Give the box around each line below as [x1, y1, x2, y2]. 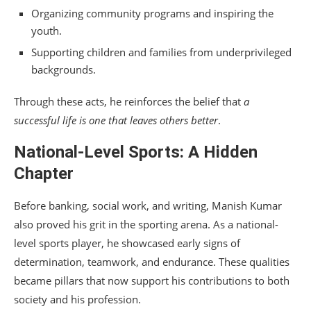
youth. [31, 24, 62, 38]
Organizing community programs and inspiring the [31, 6, 274, 21]
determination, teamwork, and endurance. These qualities [14, 255, 289, 269]
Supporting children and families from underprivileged [31, 45, 292, 60]
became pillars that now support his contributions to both [14, 274, 289, 288]
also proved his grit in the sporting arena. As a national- [14, 217, 278, 232]
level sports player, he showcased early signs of [14, 236, 240, 251]
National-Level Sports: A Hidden [14, 142, 258, 162]
